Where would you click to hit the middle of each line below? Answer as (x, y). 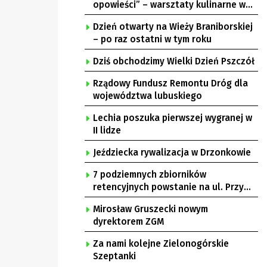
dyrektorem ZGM (128, 222)
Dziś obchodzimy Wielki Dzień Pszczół (174, 61)
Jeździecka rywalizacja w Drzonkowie (172, 153)
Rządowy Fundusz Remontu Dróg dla (170, 83)
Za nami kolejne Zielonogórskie (161, 244)
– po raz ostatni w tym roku (152, 39)
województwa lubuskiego (148, 96)
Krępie (106, 17)
